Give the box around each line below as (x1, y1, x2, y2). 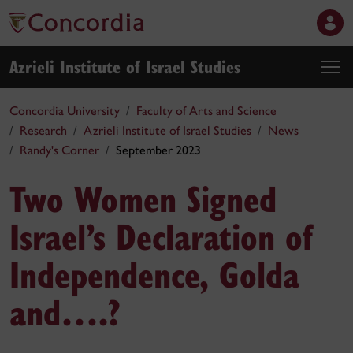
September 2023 (116, 143, 201, 158)
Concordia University (9, 103, 120, 118)
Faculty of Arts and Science (136, 103, 277, 118)
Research (20, 123, 67, 138)
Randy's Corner (20, 143, 99, 158)
